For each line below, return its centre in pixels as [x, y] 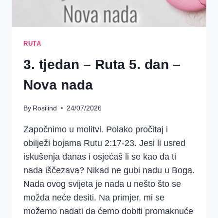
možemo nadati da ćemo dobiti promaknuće [108, 211]
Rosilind [45, 108]
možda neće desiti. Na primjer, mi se [94, 197]
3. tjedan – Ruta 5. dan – [102, 65]
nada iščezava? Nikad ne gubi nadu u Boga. [109, 170]
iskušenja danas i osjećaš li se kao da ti [100, 156]
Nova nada [58, 85]
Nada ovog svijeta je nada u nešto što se [102, 184]
